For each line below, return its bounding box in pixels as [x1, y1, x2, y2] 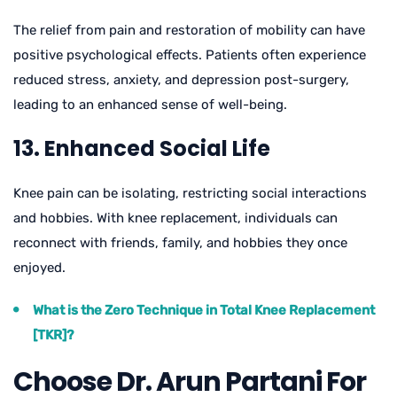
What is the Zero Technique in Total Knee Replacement [33, 301, 375, 318]
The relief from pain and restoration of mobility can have [13, 21, 365, 38]
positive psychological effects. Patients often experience [13, 46, 366, 63]
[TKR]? [33, 326, 74, 343]
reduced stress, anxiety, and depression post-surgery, [13, 71, 349, 88]
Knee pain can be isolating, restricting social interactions [13, 184, 367, 201]
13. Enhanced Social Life [13, 133, 270, 163]
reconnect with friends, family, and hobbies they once [13, 234, 347, 251]
